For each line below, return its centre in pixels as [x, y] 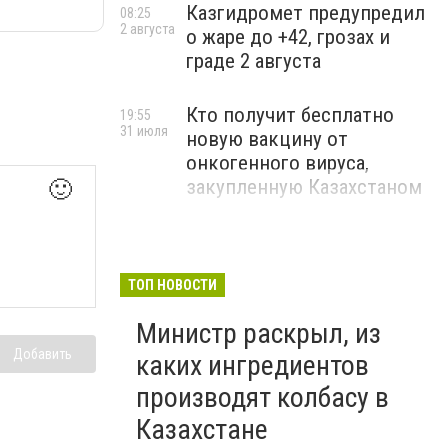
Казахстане [202, 429]
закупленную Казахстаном [304, 187]
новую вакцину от [267, 139]
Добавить [42, 353]
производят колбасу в [262, 397]
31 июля [144, 131]
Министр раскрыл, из [258, 333]
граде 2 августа [253, 61]
